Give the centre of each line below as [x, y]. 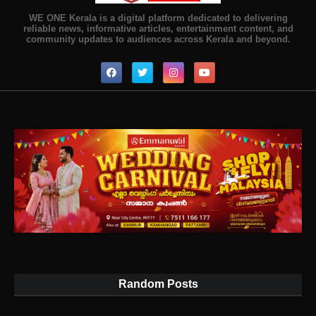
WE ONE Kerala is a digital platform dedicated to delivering [158, 18]
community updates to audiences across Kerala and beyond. [158, 39]
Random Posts [158, 284]
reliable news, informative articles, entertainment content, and [158, 28]
